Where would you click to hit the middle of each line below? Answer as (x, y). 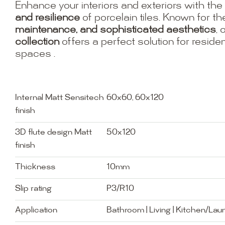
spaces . (35, 55)
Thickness (35, 167)
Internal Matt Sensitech (60, 98)
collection (37, 43)
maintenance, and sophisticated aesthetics (115, 31)
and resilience (47, 19)
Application (36, 210)
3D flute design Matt (53, 133)
